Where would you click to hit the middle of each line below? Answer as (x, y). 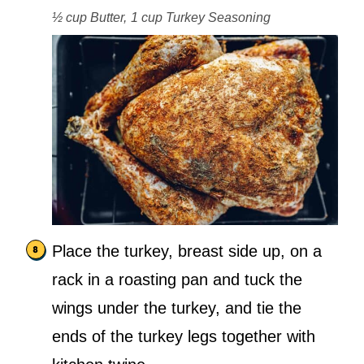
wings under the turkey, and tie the (177, 308)
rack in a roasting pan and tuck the (177, 280)
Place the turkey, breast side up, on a (187, 251)
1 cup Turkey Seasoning (201, 17)
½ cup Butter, (89, 17)
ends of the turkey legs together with (184, 337)
